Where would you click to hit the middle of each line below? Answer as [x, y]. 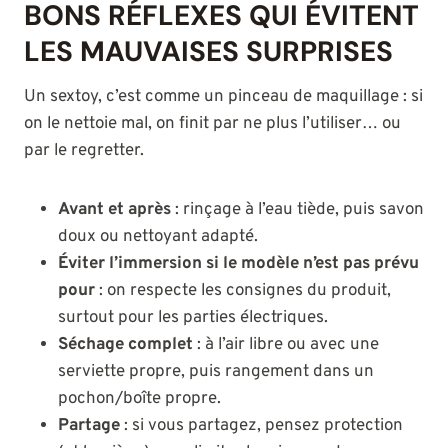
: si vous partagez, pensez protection [261, 426]
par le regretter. [84, 151]
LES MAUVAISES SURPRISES [208, 52]
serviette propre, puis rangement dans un [216, 372]
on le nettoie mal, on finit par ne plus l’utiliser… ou [212, 124]
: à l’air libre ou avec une [286, 345]
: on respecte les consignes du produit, [243, 291]
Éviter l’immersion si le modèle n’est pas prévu [238, 264]
